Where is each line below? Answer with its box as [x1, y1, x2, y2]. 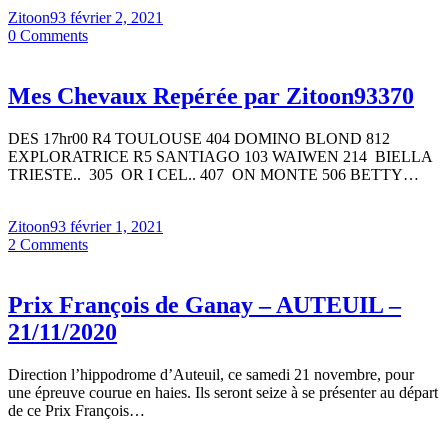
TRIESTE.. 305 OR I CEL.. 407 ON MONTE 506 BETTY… [8, 165, 419, 183]
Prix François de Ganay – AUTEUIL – [8, 291, 401, 318]
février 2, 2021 [70, 9, 163, 27]
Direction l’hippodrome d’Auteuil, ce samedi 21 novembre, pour [8, 365, 414, 383]
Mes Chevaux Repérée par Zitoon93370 [8, 82, 414, 109]
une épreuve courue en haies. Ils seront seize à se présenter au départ [8, 383, 438, 401]
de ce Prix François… [8, 401, 145, 419]
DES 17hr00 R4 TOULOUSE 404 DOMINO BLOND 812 [8, 129, 390, 147]
